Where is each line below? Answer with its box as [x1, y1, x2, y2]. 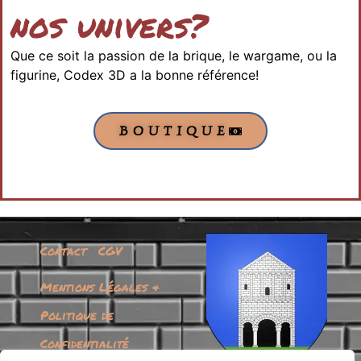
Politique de [40, 306, 114, 325]
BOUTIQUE [119, 123, 229, 139]
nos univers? [10, 2, 207, 48]
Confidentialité [40, 334, 129, 353]
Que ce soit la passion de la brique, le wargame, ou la [10, 47, 337, 64]
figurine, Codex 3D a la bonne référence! [10, 66, 259, 83]
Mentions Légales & [40, 278, 160, 297]
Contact [40, 242, 86, 260]
